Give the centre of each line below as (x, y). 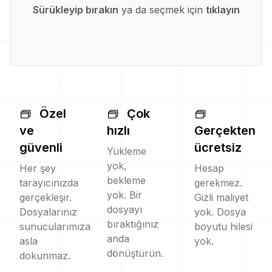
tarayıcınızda (49, 182)
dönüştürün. (135, 253)
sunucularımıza (55, 226)
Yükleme (127, 151)
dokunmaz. (45, 255)
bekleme (126, 180)
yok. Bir (124, 195)
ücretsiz (218, 147)
